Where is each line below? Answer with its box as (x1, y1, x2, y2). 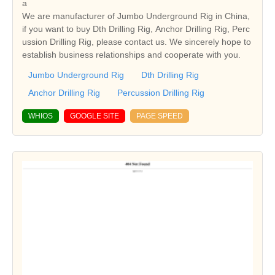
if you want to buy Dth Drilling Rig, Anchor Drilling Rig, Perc (22, 24, 250, 34)
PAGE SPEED (136, 112, 183, 121)
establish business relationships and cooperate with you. (22, 50, 241, 60)
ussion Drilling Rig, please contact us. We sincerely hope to (22, 37, 251, 47)
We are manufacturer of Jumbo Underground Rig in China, (22, 11, 250, 21)
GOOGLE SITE (70, 112, 119, 121)
